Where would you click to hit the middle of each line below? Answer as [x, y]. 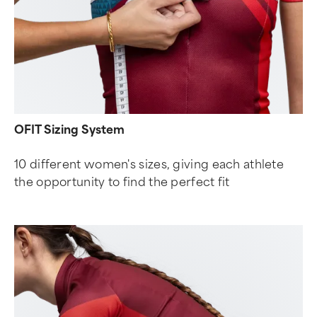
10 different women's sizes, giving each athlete [149, 164]
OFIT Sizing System [69, 129]
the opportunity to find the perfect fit [122, 182]
